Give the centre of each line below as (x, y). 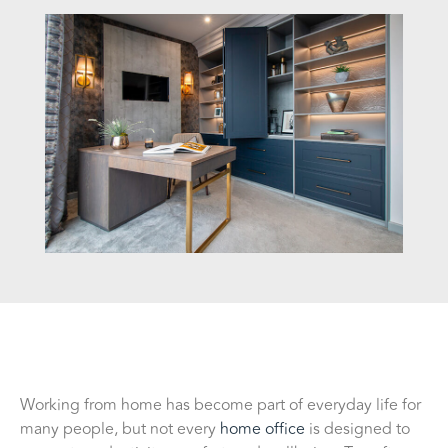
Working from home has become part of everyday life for (220, 405)
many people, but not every (120, 429)
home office (262, 429)
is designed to (357, 429)
